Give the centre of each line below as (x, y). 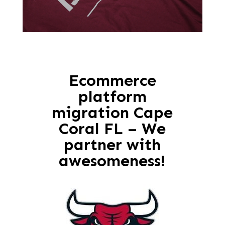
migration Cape (113, 113)
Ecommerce (112, 80)
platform (112, 96)
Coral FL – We (113, 129)
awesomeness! (113, 161)
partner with (113, 145)
